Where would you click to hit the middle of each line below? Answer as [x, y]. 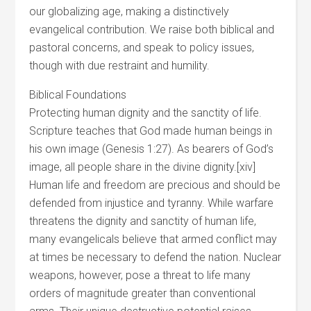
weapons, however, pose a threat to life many [140, 275]
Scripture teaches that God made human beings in [151, 131]
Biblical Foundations [78, 95]
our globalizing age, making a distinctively [129, 11]
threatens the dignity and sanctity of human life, [143, 221]
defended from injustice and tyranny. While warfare [152, 203]
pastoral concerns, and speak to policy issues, [142, 48]
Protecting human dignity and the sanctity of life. [146, 113]
